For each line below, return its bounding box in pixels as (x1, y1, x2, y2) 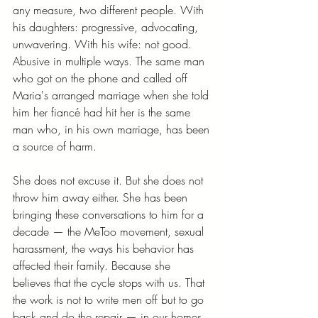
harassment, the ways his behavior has (13, 240, 197, 256)
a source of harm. (13, 138, 97, 154)
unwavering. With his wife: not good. (13, 35, 195, 52)
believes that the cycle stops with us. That (13, 274, 208, 290)
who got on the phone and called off (13, 70, 191, 86)
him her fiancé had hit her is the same (13, 104, 194, 120)
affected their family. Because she (13, 257, 174, 273)
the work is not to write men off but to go (13, 291, 207, 307)
